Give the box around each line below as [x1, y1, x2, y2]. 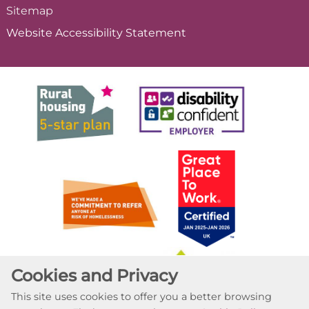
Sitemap [6, 4, 53, 18]
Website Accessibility [6, 26, 126, 40]
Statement [126, 26, 186, 40]
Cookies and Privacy [11, 266, 177, 286]
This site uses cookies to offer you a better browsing [11, 290, 272, 303]
